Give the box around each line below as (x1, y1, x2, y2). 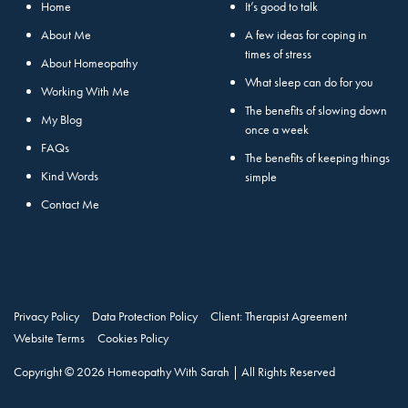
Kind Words (41, 167, 98, 184)
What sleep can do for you (245, 73, 373, 90)
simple (245, 168, 277, 185)
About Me (41, 25, 91, 43)
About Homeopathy (41, 54, 138, 71)
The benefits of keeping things (245, 148, 390, 166)
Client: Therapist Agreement (210, 307, 347, 324)
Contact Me (41, 195, 99, 212)
